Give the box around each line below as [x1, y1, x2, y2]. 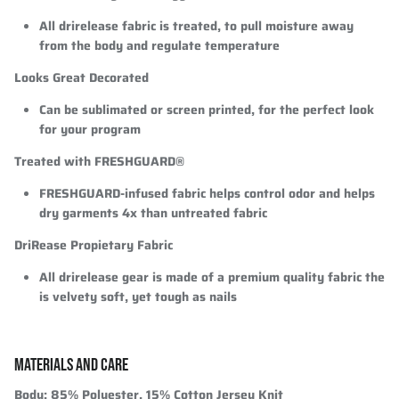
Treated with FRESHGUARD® [14, 151, 184, 171]
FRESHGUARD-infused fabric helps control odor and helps [39, 183, 375, 203]
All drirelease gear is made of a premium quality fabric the [39, 266, 385, 287]
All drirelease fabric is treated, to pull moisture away [39, 15, 354, 36]
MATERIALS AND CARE [14, 354, 128, 376]
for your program [39, 118, 141, 139]
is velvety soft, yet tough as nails [39, 286, 237, 306]
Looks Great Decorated [14, 67, 149, 87]
